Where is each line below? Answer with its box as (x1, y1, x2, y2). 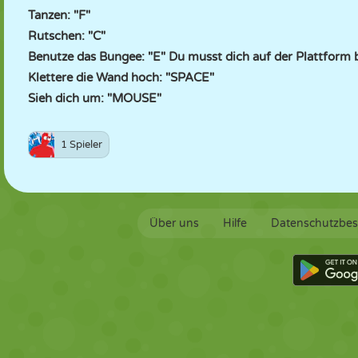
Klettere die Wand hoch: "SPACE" (28, 70, 214, 85)
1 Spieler (61, 138, 102, 151)
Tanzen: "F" (28, 8, 90, 22)
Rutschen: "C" (28, 29, 105, 43)
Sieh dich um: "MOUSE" (28, 91, 161, 105)
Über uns (149, 217, 199, 230)
